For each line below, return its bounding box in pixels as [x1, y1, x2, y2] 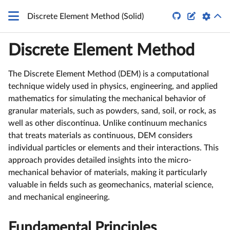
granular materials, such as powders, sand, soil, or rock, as [8, 107, 216, 115]
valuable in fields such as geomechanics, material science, [8, 181, 214, 189]
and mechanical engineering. [8, 193, 110, 201]
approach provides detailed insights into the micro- [8, 156, 191, 164]
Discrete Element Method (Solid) [27, 12, 144, 21]
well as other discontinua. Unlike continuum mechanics [8, 119, 207, 127]
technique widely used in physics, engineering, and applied [8, 82, 218, 90]
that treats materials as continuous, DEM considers [8, 131, 193, 140]
